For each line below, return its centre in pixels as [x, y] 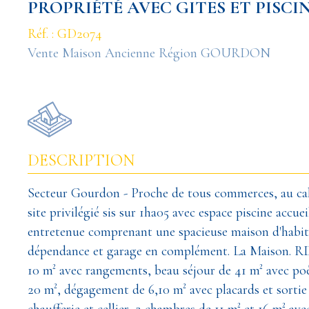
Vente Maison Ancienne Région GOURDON [149, 53]
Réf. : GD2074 [65, 34]
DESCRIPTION [81, 160]
